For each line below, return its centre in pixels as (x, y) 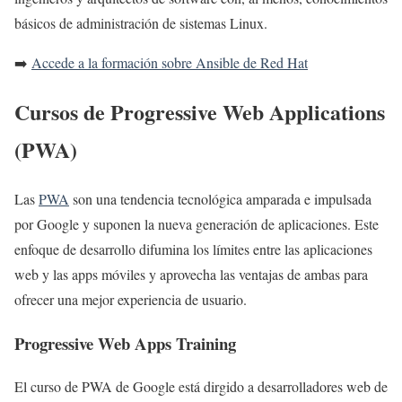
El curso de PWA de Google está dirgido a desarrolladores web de (201, 387)
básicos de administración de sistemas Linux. (141, 23)
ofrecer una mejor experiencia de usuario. (131, 299)
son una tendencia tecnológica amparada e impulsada (220, 198)
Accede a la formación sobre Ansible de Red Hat (170, 63)
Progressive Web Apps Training (125, 343)
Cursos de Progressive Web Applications (200, 111)
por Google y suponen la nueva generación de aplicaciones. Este (197, 223)
